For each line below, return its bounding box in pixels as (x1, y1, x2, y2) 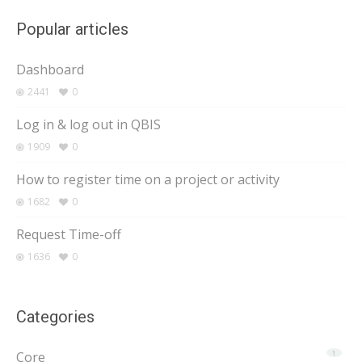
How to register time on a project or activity (16, 170, 280, 189)
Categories (16, 307, 95, 327)
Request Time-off (16, 225, 122, 244)
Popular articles (16, 19, 129, 40)
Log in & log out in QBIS (16, 116, 162, 134)
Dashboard (16, 61, 85, 79)
